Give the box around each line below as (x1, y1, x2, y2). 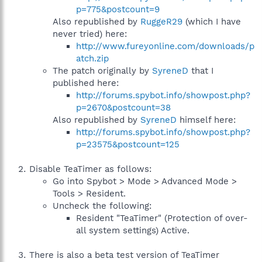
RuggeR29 (140, 16, 182, 27)
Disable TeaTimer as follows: (29, 164, 151, 174)
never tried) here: (53, 29, 127, 39)
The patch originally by (53, 65, 152, 76)
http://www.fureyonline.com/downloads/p (76, 41, 254, 51)
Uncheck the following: (53, 201, 151, 211)
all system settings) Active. (76, 225, 189, 236)
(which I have (182, 16, 241, 27)
